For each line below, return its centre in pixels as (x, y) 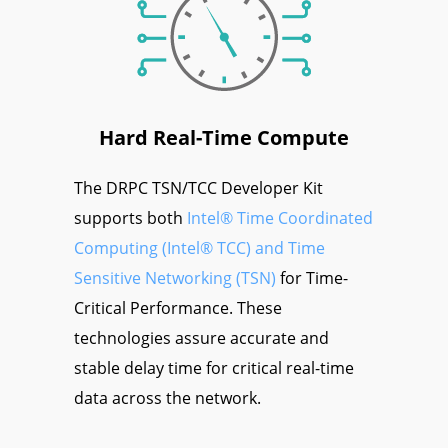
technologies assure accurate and (201, 338)
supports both (130, 218)
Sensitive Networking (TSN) (175, 278)
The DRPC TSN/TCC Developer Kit (198, 188)
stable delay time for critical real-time (214, 368)
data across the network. (167, 398)
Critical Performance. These (178, 308)
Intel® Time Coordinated (280, 218)
